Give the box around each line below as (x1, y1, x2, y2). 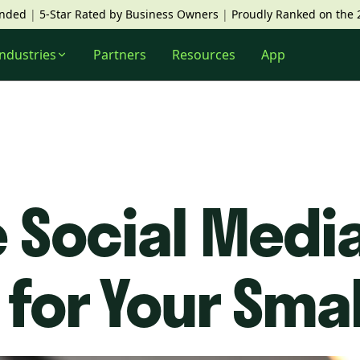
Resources (171, 46, 235, 63)
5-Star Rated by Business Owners (39, 6, 219, 22)
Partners (92, 46, 146, 63)
